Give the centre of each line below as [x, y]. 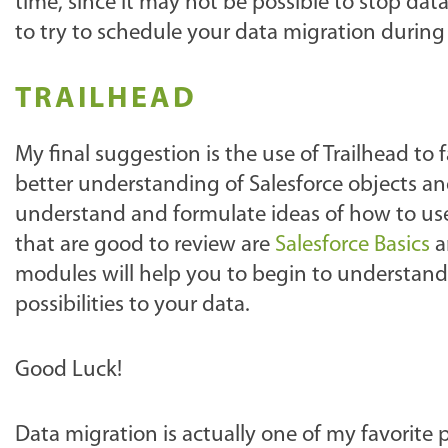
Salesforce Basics [352, 245]
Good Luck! [68, 370]
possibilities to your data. [132, 305]
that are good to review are [145, 245]
